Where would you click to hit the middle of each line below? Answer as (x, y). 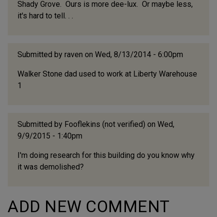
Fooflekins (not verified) (105, 124)
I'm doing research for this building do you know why (106, 155)
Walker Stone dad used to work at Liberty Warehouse (107, 74)
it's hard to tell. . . (45, 15)
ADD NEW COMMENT (89, 206)
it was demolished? (51, 167)
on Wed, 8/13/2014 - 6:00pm (133, 54)
